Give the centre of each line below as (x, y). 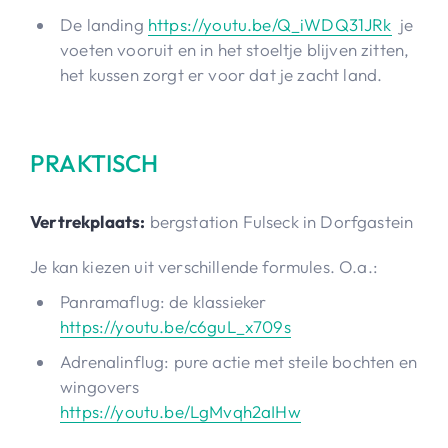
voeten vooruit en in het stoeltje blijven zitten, (235, 49)
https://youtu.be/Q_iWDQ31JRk (269, 24)
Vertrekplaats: (88, 221)
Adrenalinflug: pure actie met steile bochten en (238, 361)
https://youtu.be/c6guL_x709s (175, 326)
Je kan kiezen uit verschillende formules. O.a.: (208, 266)
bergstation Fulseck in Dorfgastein (279, 221)
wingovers (110, 386)
